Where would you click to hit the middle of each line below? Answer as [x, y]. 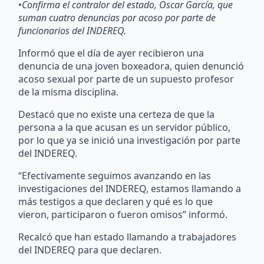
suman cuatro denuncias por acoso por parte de [117, 17]
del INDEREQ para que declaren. [90, 250]
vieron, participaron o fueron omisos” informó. [124, 214]
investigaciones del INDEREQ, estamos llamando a [130, 188]
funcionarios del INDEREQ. [74, 30]
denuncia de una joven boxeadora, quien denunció [131, 66]
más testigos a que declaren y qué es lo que [116, 201]
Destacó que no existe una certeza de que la [117, 114]
